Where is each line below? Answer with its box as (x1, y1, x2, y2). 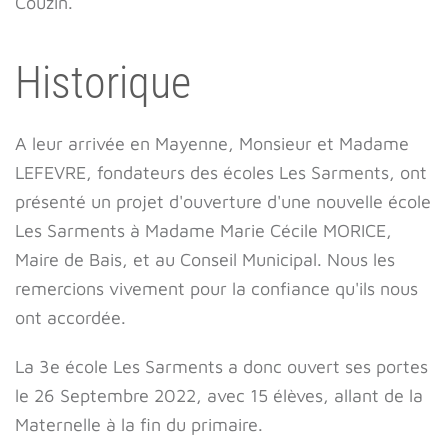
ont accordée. (15, 307, 126, 328)
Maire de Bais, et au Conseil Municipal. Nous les (15, 249, 395, 270)
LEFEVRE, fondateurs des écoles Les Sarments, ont (15, 162, 427, 183)
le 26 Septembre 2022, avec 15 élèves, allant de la (15, 385, 423, 406)
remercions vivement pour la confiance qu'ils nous (15, 278, 418, 299)
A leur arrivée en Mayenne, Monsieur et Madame (15, 133, 409, 154)
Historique (15, 57, 191, 109)
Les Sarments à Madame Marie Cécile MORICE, (15, 220, 392, 241)
